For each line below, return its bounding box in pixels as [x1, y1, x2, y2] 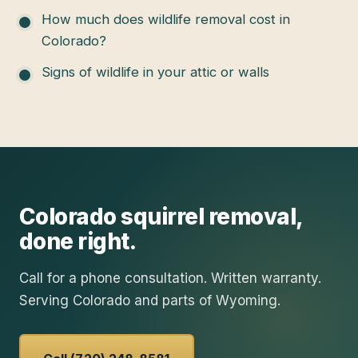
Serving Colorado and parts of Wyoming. [19, 292, 280, 308]
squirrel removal [121, 202, 296, 230]
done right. [19, 227, 137, 255]
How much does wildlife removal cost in [42, 11, 290, 28]
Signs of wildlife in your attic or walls [42, 64, 269, 81]
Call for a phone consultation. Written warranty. [19, 269, 321, 286]
